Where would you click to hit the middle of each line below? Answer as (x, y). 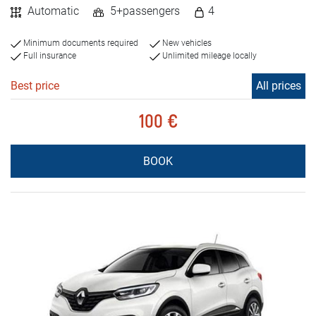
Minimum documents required (80, 43)
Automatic (52, 11)
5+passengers (144, 11)
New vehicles (186, 43)
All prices (279, 86)
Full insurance (49, 56)
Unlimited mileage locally (208, 56)
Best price (35, 86)
